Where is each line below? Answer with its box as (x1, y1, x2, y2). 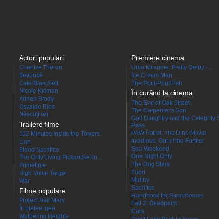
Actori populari (19, 53, 64, 62)
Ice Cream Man (131, 71, 172, 79)
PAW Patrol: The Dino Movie (131, 129, 206, 136)
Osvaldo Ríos (19, 103, 55, 110)
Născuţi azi (19, 110, 48, 118)
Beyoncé (19, 71, 43, 79)
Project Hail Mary (19, 197, 65, 204)
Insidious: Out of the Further (131, 137, 204, 144)
